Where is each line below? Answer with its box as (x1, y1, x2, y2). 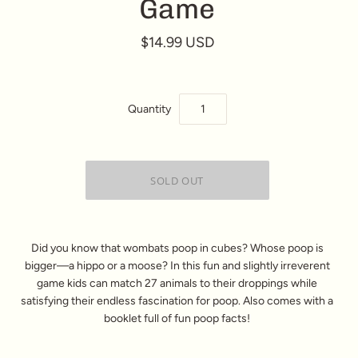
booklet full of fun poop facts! (104, 312, 250, 325)
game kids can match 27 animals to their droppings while (37, 276, 317, 290)
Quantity (127, 101, 171, 116)
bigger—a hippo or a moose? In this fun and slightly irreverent (24, 259, 330, 272)
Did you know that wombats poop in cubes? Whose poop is (30, 241, 324, 255)
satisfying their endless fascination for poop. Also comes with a (21, 294, 333, 308)
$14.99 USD (140, 34, 214, 50)
